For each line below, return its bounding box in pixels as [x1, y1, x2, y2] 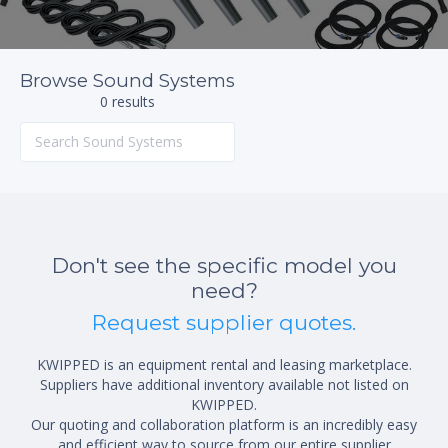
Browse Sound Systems [20, 68, 235, 92]
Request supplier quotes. [92, 309, 356, 335]
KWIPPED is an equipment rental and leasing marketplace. [36, 354, 412, 374]
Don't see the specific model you [51, 252, 397, 278]
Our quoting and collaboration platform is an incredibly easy [31, 414, 417, 434]
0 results [100, 91, 155, 111]
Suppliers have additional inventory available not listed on [39, 374, 409, 394]
